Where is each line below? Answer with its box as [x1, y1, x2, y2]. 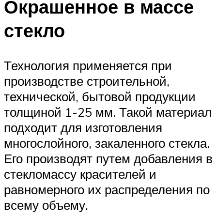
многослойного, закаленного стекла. [4, 135, 210, 151]
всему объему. [4, 197, 88, 213]
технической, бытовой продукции [4, 88, 196, 104]
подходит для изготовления [4, 119, 162, 135]
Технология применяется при [4, 57, 172, 73]
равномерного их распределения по [4, 181, 210, 197]
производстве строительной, [4, 73, 170, 89]
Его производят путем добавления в [4, 150, 213, 166]
